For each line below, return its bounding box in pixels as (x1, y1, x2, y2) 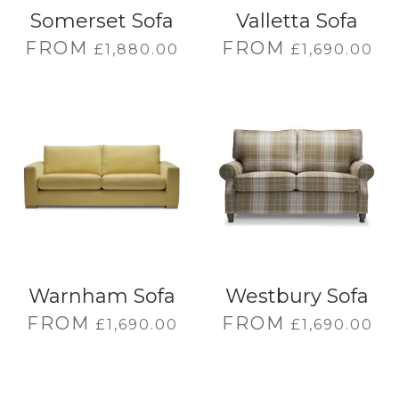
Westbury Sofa (225, 284, 369, 308)
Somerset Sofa (30, 9, 174, 33)
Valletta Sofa (236, 9, 358, 33)
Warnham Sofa (28, 284, 175, 308)
